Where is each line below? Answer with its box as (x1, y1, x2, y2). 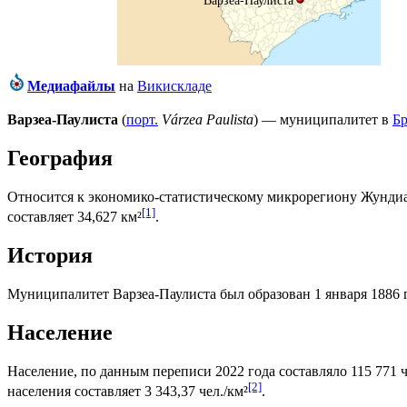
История (7, 243, 93, 268)
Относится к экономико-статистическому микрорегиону (7, 189, 361, 205)
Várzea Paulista (162, 112, 253, 128)
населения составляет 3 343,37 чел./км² (7, 383, 248, 400)
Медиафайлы (27, 78, 115, 94)
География (7, 146, 113, 171)
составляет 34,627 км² (7, 209, 142, 225)
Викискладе (137, 78, 212, 94)
